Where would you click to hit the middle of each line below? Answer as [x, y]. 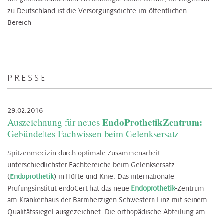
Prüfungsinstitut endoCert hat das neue [69, 188]
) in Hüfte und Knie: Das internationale [114, 176]
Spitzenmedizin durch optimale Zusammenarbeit [84, 153]
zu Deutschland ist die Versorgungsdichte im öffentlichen [97, 11]
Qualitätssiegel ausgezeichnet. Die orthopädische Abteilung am [106, 211]
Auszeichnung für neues [55, 122]
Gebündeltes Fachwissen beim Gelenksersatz [93, 133]
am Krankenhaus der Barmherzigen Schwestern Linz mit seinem [107, 200]
